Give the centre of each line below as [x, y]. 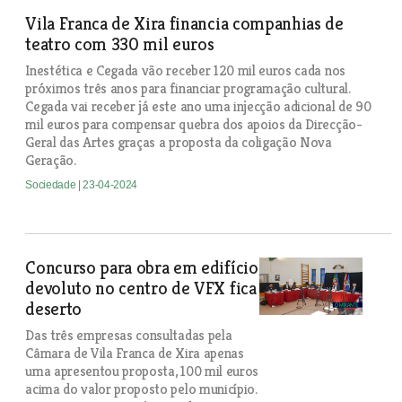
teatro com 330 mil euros [120, 44]
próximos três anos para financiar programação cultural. [188, 88]
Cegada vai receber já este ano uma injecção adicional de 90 [198, 106]
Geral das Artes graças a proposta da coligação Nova [179, 142]
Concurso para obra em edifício [142, 268]
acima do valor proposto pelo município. [141, 389]
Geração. [51, 160]
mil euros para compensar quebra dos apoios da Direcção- [194, 124]
